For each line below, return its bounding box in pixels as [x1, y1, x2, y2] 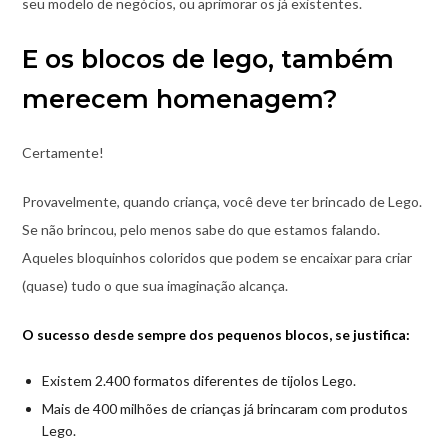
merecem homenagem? [21, 84, 338, 115]
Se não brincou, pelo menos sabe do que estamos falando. [21, 221, 380, 239]
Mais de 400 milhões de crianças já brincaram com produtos [41, 400, 408, 418]
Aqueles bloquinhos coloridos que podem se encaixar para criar [21, 249, 412, 267]
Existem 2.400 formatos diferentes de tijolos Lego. [41, 372, 356, 390]
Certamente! [21, 144, 104, 162]
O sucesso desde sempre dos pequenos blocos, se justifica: [21, 326, 410, 344]
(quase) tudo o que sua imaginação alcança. [21, 277, 288, 295]
